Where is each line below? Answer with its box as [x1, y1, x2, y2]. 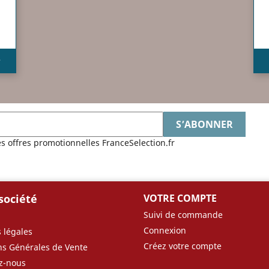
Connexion [144, 224, 186, 236]
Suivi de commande [144, 208, 223, 220]
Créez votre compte [144, 240, 222, 252]
